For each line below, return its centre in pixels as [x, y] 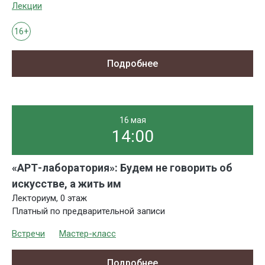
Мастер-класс [88, 234]
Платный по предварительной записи [88, 211]
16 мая [132, 120]
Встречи [28, 234]
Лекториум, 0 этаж [49, 198]
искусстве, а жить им [67, 184]
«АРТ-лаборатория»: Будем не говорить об [122, 168]
